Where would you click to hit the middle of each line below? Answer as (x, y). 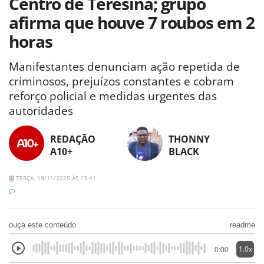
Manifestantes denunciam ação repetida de (124, 67)
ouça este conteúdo (42, 225)
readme (242, 225)
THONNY (189, 139)
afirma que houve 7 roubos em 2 (132, 22)
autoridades (41, 111)
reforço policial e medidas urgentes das (113, 96)
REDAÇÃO (73, 139)
